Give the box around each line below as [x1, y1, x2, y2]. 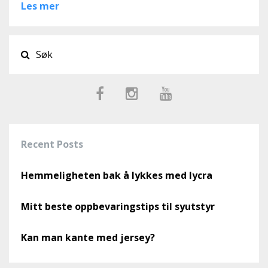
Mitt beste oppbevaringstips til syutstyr [21, 199, 215, 213]
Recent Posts [21, 137, 83, 151]
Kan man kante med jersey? [21, 230, 155, 244]
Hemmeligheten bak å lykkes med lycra [21, 168, 212, 182]
